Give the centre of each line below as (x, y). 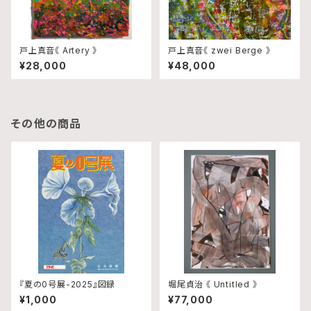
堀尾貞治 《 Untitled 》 (213, 284)
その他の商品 (47, 124)
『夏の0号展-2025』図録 (68, 284)
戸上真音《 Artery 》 (59, 50)
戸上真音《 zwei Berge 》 (219, 50)
